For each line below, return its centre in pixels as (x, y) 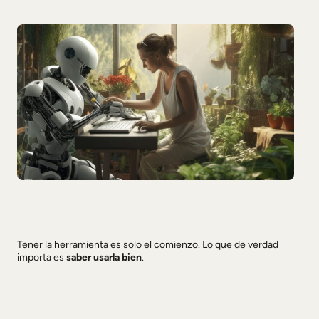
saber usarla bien (104, 257)
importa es (42, 257)
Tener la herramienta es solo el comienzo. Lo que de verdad (148, 244)
